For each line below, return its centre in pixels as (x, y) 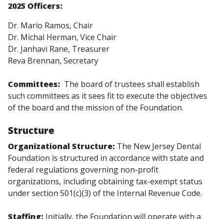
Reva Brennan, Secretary (53, 60)
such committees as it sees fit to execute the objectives (108, 96)
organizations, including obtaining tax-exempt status (105, 182)
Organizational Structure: (61, 146)
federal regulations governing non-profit (83, 170)
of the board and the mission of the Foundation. (96, 107)
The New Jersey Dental (158, 146)
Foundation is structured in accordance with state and (106, 158)
